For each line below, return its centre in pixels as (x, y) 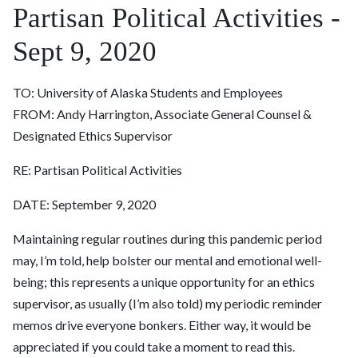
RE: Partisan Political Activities (97, 170)
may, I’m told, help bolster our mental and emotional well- (167, 261)
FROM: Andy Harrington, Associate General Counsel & (162, 114)
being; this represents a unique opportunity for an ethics (164, 282)
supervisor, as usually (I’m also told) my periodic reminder (167, 304)
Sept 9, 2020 (85, 52)
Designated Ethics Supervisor (93, 136)
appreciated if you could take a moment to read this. (155, 347)
